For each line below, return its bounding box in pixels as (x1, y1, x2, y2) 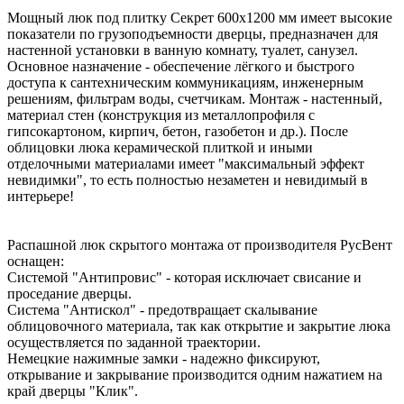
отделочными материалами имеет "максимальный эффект (7, 155, 364, 171)
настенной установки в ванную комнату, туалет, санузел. (7, 41, 358, 58)
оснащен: (7, 252, 64, 269)
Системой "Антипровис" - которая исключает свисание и (7, 269, 362, 285)
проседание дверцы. (7, 285, 132, 301)
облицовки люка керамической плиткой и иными (7, 139, 313, 155)
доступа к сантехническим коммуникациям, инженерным (7, 74, 363, 90)
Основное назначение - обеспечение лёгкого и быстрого (7, 58, 354, 74)
